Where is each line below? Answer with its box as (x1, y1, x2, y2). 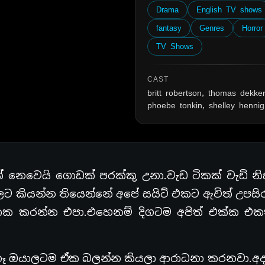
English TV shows (196, 4, 263, 15)
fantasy (156, 22, 182, 33)
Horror (242, 22, 263, 33)
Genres (199, 22, 225, 33)
